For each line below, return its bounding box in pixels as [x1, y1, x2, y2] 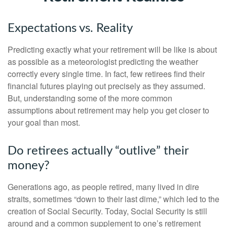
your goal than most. [8, 117, 80, 128]
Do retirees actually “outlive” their [8, 145, 188, 157]
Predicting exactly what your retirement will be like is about [8, 44, 217, 55]
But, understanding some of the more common [8, 92, 172, 104]
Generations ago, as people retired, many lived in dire [8, 181, 199, 193]
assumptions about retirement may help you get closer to [8, 104, 209, 116]
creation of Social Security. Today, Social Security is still [8, 205, 207, 217]
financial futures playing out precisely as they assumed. [8, 80, 205, 92]
